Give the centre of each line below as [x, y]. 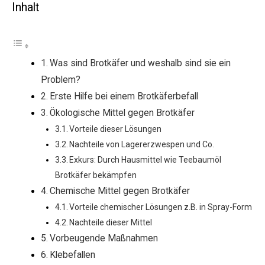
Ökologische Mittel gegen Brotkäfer [122, 113]
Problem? [61, 80]
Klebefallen [73, 255]
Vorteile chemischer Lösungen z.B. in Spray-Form [161, 207]
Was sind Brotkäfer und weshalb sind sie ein [140, 63]
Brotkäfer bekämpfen [96, 175]
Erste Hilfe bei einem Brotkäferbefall [124, 96]
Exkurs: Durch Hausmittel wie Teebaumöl [146, 159]
